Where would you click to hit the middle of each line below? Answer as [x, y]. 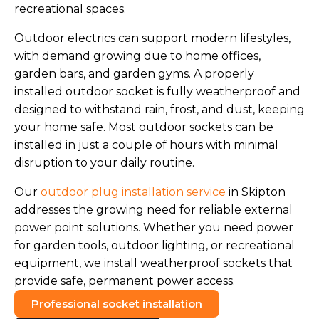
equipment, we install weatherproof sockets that [153, 263]
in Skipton [256, 192]
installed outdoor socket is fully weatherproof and [157, 91]
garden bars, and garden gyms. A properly [134, 73]
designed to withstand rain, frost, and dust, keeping [159, 109]
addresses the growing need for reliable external [153, 209]
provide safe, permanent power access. [125, 281]
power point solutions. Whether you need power [154, 227]
